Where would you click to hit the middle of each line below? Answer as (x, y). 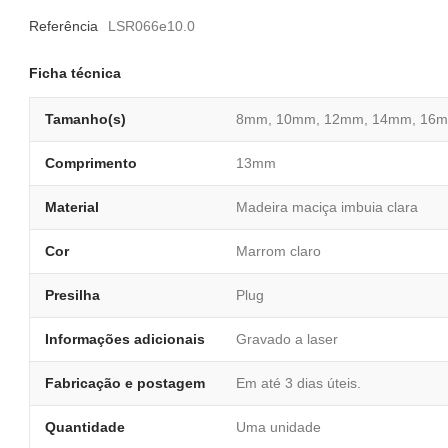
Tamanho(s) (85, 119)
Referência (63, 26)
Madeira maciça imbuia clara (327, 207)
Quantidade (85, 427)
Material (72, 207)
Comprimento (91, 163)
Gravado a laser (287, 339)
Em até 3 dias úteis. (298, 383)
